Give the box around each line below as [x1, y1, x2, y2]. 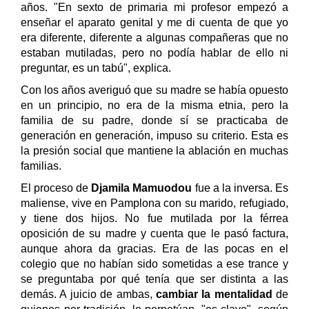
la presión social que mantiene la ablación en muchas [21, 144, 288, 157]
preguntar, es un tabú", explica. [21, 61, 171, 74]
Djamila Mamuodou [91, 181, 195, 194]
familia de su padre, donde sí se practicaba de [21, 114, 288, 126]
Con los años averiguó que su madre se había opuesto [21, 83, 288, 96]
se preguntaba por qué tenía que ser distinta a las [21, 272, 288, 285]
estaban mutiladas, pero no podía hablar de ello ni [21, 46, 288, 59]
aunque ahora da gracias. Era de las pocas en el [21, 242, 288, 255]
